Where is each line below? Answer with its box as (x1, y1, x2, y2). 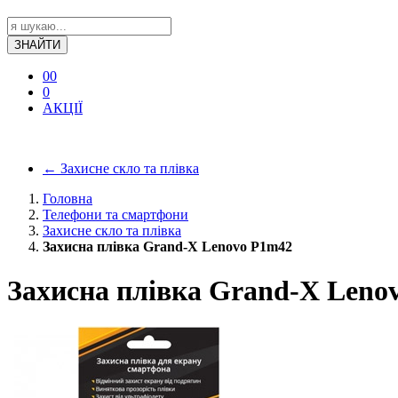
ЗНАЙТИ (14, 38, 60, 52)
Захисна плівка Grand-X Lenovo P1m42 (43, 239, 292, 255)
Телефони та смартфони (43, 207, 188, 223)
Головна (43, 191, 92, 207)
